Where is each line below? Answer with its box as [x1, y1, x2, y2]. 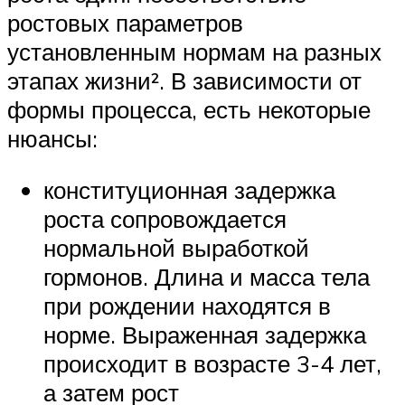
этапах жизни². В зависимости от [7, 65, 362, 95]
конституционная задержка [43, 175, 335, 205]
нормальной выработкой [43, 233, 309, 263]
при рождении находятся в [43, 291, 331, 321]
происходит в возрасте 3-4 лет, [43, 349, 381, 379]
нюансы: [7, 123, 98, 153]
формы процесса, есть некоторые [7, 94, 371, 124]
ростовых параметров [7, 7, 243, 37]
